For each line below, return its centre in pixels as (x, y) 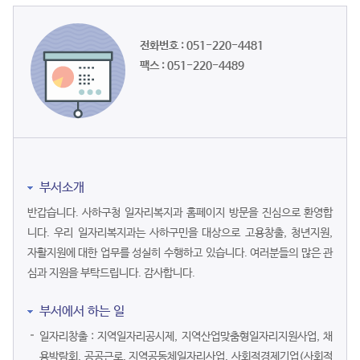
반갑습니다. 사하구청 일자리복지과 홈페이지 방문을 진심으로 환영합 (180, 213)
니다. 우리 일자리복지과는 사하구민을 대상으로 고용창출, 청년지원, (180, 233)
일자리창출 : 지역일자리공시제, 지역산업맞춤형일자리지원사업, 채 (186, 336)
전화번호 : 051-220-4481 (201, 45)
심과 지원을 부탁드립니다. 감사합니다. (111, 273)
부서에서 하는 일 (82, 311)
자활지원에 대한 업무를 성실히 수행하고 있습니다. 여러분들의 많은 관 (180, 253)
